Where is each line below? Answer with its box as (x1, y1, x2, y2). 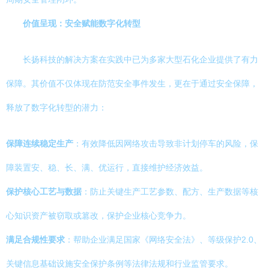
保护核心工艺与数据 (6, 187, 82, 196)
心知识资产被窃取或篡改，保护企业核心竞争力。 (6, 211, 191, 220)
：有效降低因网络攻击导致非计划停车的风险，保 (73, 139, 258, 148)
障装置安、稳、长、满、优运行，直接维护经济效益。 (6, 163, 208, 172)
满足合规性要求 (6, 235, 65, 244)
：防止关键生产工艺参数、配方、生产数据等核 (82, 187, 258, 196)
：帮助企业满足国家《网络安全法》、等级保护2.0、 (65, 235, 262, 244)
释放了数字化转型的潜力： (6, 103, 107, 112)
